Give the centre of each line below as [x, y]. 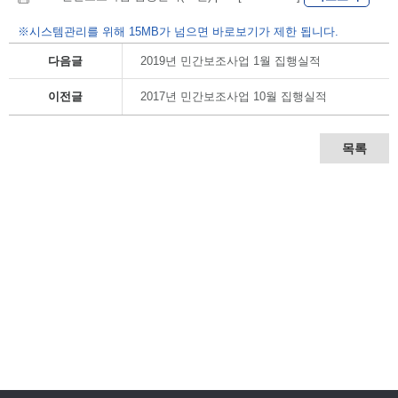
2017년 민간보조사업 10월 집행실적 [234, 96]
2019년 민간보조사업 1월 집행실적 [231, 61]
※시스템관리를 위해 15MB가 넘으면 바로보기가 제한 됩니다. [178, 32]
